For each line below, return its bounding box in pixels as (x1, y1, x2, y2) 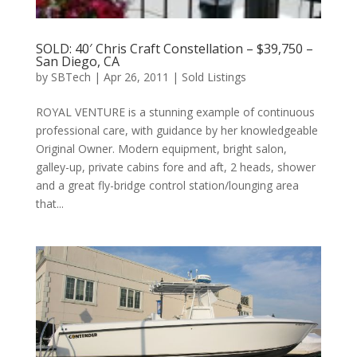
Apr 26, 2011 (103, 69, 169, 85)
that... (35, 196, 64, 212)
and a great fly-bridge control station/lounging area (35, 178, 299, 194)
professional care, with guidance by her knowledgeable (35, 123, 318, 139)
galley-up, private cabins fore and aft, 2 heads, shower (35, 159, 316, 175)
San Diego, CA (35, 53, 120, 71)
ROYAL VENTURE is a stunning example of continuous (35, 104, 315, 120)
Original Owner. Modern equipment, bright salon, (35, 141, 287, 157)
